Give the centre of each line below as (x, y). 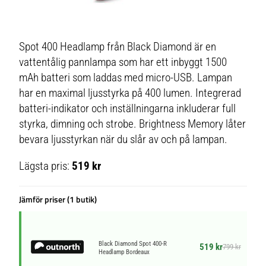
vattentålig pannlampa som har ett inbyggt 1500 (123, 62)
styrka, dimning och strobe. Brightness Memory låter (133, 124)
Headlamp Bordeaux (124, 251)
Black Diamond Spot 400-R (133, 243)
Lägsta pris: (46, 166)
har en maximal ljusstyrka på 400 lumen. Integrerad (130, 93)
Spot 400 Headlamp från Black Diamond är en (118, 47)
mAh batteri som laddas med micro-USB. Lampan (126, 78)
